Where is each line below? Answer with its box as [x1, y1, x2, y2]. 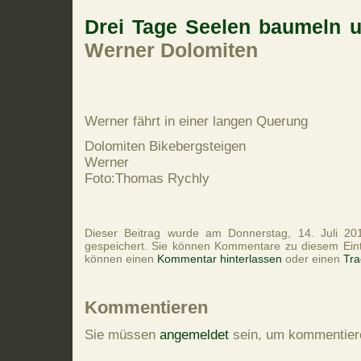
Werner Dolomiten [85, 38, 258, 61]
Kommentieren [85, 297, 208, 318]
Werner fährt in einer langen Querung [85, 114, 308, 130]
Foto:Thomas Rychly [85, 171, 210, 187]
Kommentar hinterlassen [157, 252, 282, 266]
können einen [85, 252, 157, 266]
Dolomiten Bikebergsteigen [85, 139, 246, 155]
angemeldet [160, 327, 229, 343]
